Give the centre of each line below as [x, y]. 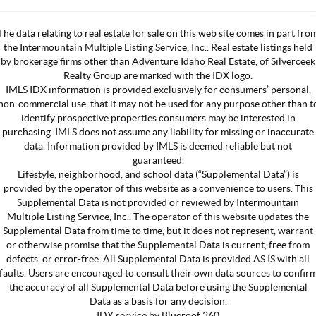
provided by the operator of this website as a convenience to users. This [158, 188]
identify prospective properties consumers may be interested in [158, 117]
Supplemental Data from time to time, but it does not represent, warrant [158, 230]
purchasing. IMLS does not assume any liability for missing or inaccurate [158, 132]
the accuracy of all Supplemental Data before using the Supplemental [158, 287]
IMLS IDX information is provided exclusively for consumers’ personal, [158, 89]
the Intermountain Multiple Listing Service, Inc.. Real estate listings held [158, 47]
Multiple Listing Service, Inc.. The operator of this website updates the [158, 216]
